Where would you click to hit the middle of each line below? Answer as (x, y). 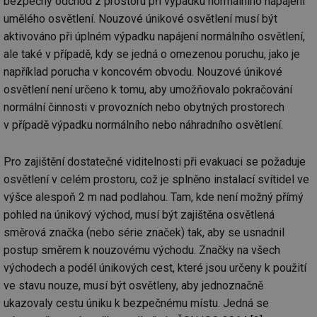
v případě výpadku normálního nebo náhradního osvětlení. (143, 125)
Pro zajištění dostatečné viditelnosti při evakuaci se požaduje (155, 162)
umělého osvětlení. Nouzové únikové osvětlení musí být (140, 19)
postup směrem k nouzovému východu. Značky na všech (142, 250)
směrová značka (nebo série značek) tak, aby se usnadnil (144, 233)
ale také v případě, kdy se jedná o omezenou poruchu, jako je (152, 54)
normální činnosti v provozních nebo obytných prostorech (144, 108)
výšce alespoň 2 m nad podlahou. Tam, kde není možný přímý (154, 197)
